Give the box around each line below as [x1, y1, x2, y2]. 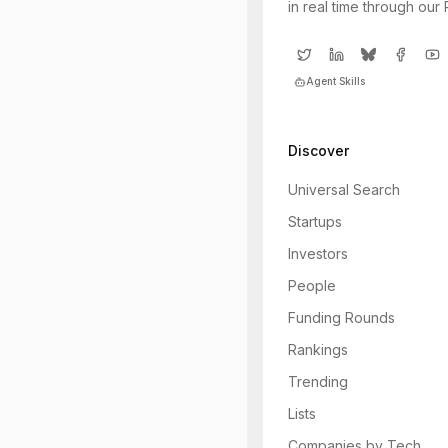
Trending [288, 373, 348, 390]
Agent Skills [306, 75, 365, 87]
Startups [288, 213, 342, 230]
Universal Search [288, 181, 400, 198]
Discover [288, 142, 349, 159]
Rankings [288, 341, 348, 358]
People [288, 277, 336, 294]
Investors [288, 245, 348, 262]
